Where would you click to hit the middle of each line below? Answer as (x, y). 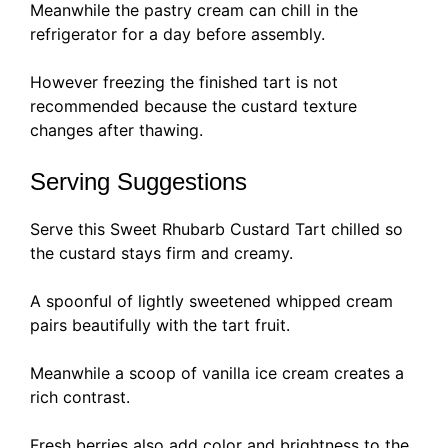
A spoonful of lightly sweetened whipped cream (211, 301)
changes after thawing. (116, 130)
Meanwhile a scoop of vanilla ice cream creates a (217, 373)
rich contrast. (80, 397)
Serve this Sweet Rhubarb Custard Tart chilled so (216, 229)
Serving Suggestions (138, 182)
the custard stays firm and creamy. (161, 253)
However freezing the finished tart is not (184, 82)
